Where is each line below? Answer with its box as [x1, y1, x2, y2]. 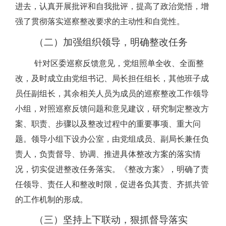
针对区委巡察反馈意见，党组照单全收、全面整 [34, 59, 204, 68]
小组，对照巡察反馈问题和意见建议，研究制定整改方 [15, 104, 209, 113]
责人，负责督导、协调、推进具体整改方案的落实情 [15, 149, 201, 158]
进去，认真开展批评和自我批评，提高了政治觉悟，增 [15, 2, 209, 11]
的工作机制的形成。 [15, 195, 88, 204]
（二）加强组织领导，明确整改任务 [34, 36, 188, 47]
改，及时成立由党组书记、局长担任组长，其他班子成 [15, 74, 209, 83]
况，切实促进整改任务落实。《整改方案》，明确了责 [15, 164, 209, 174]
